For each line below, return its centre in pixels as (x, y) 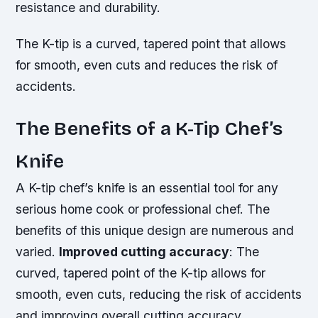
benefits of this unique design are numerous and (155, 231)
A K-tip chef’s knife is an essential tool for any (147, 188)
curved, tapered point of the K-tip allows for (141, 273)
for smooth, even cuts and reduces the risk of (147, 65)
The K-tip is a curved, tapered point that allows (151, 44)
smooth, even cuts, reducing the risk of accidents (159, 295)
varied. (38, 252)
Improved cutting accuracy (144, 252)
